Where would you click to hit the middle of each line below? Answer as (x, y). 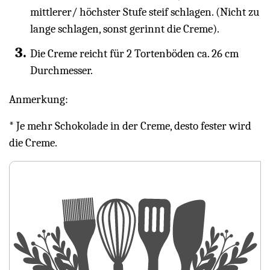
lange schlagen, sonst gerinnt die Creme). (125, 29)
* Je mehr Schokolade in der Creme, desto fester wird (130, 126)
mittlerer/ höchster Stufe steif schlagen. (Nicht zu (145, 12)
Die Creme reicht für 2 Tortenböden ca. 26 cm (134, 54)
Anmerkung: (39, 100)
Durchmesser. (61, 71)
